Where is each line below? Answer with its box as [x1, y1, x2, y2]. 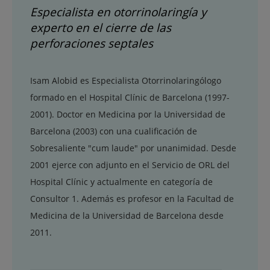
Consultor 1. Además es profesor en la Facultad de [30, 193, 234, 205]
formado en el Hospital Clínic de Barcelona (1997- [30, 92, 230, 104]
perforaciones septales [30, 36, 153, 52]
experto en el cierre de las [30, 20, 171, 36]
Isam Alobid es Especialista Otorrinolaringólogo [30, 75, 221, 87]
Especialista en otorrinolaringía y [30, 4, 207, 20]
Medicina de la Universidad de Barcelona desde [30, 210, 224, 222]
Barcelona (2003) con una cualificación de [30, 125, 197, 137]
